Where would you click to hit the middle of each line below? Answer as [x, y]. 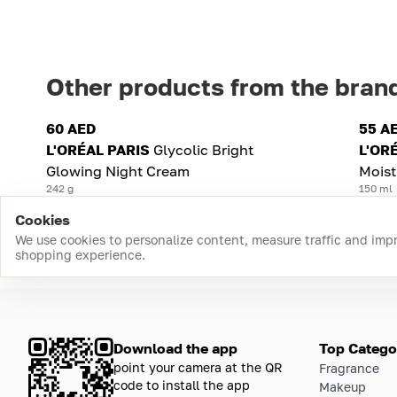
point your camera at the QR [198, 367]
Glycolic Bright [203, 149]
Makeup [343, 386]
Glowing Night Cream [118, 171]
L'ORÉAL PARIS [98, 149]
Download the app [175, 348]
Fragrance [349, 368]
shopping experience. [80, 254]
